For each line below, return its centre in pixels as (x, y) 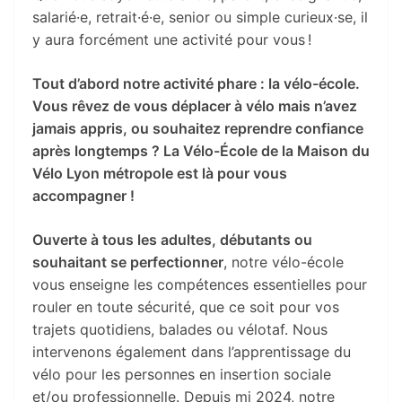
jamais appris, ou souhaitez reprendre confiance (198, 128)
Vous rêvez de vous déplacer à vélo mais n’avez (195, 105)
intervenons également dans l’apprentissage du (192, 351)
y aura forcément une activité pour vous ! (172, 39)
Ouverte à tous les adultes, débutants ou (172, 239)
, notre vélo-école (284, 262)
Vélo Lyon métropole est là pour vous (160, 173)
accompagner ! (83, 195)
